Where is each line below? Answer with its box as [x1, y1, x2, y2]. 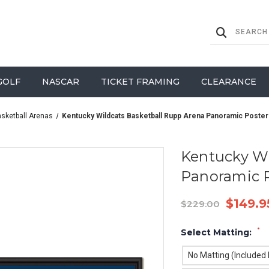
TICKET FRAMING [100, 76, 180, 87]
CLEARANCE [201, 76, 256, 87]
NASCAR [41, 76, 79, 87]
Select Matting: [180, 227, 254, 238]
